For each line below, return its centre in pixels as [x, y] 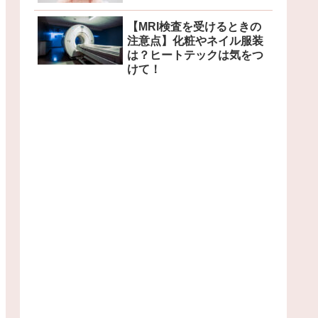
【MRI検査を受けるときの [194, 26]
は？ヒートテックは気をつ [195, 55]
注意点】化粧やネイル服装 [195, 40]
